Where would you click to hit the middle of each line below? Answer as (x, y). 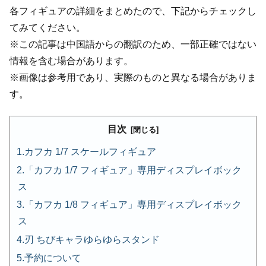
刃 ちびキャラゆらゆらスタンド (92, 240)
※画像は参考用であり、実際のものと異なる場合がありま (133, 77)
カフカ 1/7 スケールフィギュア (90, 151)
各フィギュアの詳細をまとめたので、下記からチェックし (133, 11)
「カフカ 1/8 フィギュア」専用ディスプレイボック (133, 205)
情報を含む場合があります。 (71, 61)
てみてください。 (47, 27)
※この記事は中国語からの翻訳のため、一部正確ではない (133, 44)
